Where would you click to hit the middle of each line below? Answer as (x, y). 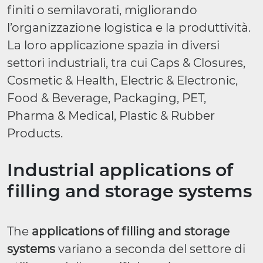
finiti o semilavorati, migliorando (102, 10)
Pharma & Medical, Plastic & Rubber (111, 116)
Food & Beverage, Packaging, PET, (107, 98)
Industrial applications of (120, 170)
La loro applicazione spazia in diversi (113, 45)
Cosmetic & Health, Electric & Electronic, (122, 80)
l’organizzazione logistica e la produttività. (129, 28)
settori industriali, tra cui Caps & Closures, (126, 63)
